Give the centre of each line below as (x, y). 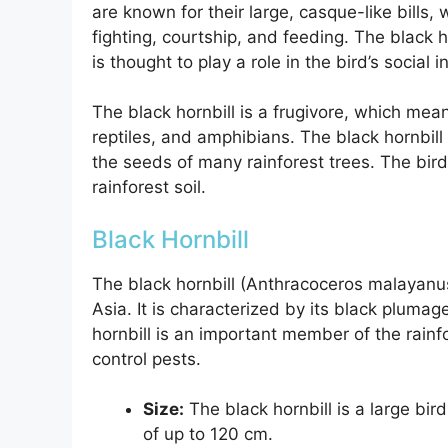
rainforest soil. (149, 187)
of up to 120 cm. (208, 434)
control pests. (146, 358)
